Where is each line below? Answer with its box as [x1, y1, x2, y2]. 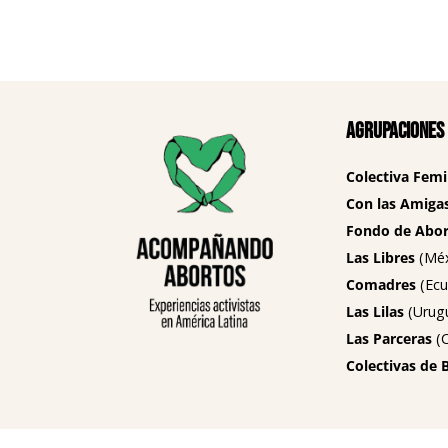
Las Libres [346, 248, 415, 267]
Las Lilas [346, 302, 404, 321]
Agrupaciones [346, 118, 444, 145]
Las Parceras [346, 329, 432, 348]
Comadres [346, 275, 416, 294]
